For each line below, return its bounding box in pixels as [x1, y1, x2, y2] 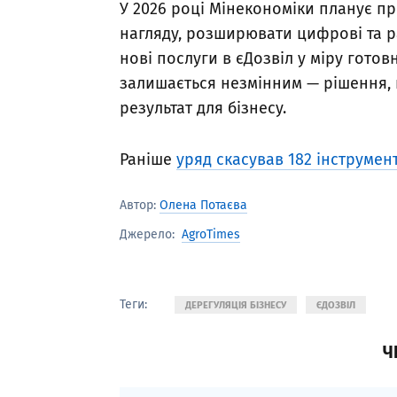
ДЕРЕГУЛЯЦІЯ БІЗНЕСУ [185, 299, 286, 311]
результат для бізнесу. [120, 98, 286, 119]
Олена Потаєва [160, 198, 247, 214]
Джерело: [120, 227, 175, 243]
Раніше [120, 150, 176, 170]
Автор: [120, 198, 160, 214]
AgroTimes [182, 226, 240, 242]
